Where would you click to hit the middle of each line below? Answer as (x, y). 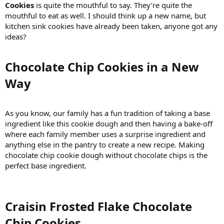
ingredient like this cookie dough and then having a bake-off (109, 123)
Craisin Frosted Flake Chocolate (98, 206)
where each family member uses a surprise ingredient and (105, 134)
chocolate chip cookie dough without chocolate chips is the (106, 155)
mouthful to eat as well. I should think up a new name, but (105, 15)
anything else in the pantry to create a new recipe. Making (105, 144)
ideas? (16, 36)
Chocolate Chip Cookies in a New (102, 66)
